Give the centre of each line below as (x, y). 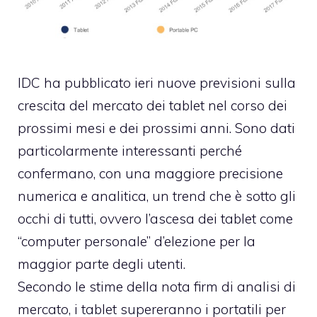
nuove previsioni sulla (226, 83)
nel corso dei (246, 106)
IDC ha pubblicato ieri (87, 83)
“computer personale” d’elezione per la (137, 242)
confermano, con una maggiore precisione (150, 174)
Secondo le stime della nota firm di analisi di (157, 287)
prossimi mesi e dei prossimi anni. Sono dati (156, 128)
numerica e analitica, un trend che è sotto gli (157, 196)
